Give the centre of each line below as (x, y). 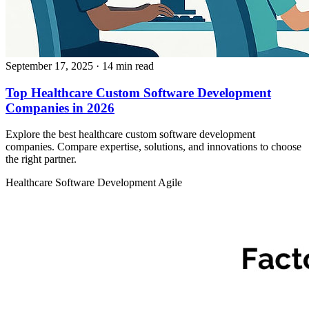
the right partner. (41, 159)
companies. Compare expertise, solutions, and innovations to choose (153, 147)
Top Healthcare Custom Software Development (138, 92)
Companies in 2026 (60, 108)
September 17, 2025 (49, 66)
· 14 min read (125, 66)
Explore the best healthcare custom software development (130, 134)
